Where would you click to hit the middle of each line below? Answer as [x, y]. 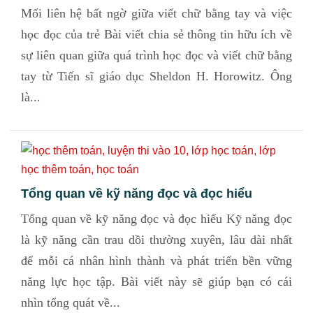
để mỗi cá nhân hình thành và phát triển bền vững [156, 261]
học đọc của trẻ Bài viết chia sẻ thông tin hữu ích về [156, 34]
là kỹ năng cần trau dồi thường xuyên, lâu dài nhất [156, 240]
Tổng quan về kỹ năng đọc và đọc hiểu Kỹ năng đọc [156, 219]
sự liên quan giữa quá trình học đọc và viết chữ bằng [156, 55]
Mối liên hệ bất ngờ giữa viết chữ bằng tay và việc [156, 13]
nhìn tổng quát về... [71, 303]
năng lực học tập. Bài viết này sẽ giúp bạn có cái [156, 282]
